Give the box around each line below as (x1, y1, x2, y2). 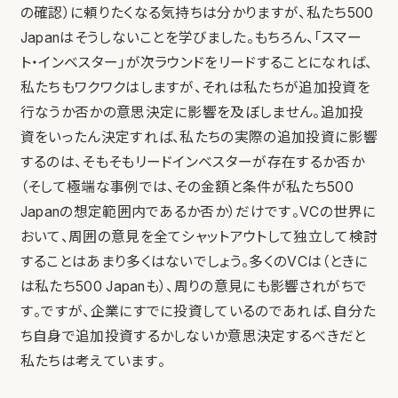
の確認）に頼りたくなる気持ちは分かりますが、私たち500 (20, 4, 374, 21)
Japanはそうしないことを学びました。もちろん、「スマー (20, 28, 362, 46)
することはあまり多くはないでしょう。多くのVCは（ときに (20, 252, 369, 270)
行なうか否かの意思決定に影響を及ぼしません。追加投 (20, 103, 364, 121)
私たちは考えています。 (20, 352, 166, 370)
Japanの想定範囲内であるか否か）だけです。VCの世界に (20, 203, 376, 220)
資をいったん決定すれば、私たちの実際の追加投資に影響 (20, 128, 378, 146)
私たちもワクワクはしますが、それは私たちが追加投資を (20, 78, 370, 96)
